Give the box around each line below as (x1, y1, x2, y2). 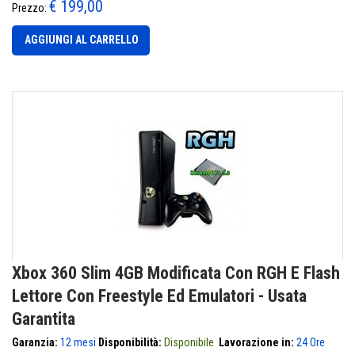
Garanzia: (12, 336, 58, 349)
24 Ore (296, 336, 325, 349)
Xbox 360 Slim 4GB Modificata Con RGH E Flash (12, 263, 340, 283)
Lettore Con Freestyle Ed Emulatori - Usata (12, 286, 307, 306)
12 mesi (60, 336, 96, 349)
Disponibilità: (98, 336, 162, 349)
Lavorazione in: (219, 336, 294, 349)
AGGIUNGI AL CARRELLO (25, 33, 139, 46)
